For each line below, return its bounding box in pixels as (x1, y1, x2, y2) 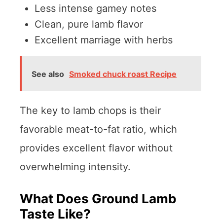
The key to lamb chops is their (20, 104, 161, 116)
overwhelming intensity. (20, 160, 131, 173)
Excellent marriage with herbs (35, 34, 173, 46)
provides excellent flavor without (20, 142, 173, 154)
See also (32, 69, 64, 79)
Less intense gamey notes (35, 2, 156, 14)
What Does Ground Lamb (20, 190, 177, 206)
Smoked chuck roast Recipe (69, 69, 177, 79)
